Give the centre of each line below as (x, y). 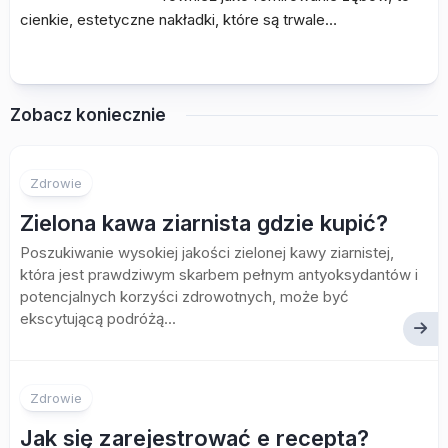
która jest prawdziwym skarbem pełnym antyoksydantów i (219, 274)
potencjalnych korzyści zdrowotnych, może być (184, 296)
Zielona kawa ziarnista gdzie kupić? (204, 223)
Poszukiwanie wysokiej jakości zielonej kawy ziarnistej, (207, 252)
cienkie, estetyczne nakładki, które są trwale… (178, 19)
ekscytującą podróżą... (98, 318)
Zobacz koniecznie (88, 115)
